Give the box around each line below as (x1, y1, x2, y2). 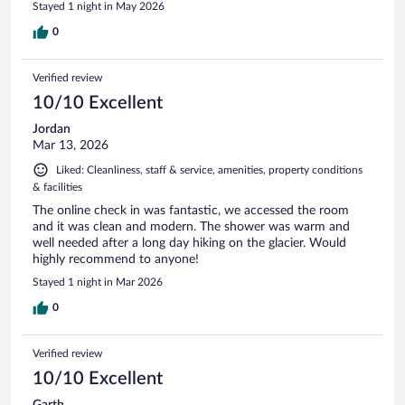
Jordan (33, 122, 71, 136)
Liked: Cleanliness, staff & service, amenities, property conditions (56, 164, 363, 175)
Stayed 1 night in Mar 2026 (33, 276, 163, 287)
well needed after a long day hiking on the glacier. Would (33, 236, 346, 250)
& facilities (33, 181, 82, 193)
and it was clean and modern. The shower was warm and (33, 220, 350, 233)
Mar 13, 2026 (33, 138, 108, 152)
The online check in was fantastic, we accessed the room (33, 203, 349, 217)
